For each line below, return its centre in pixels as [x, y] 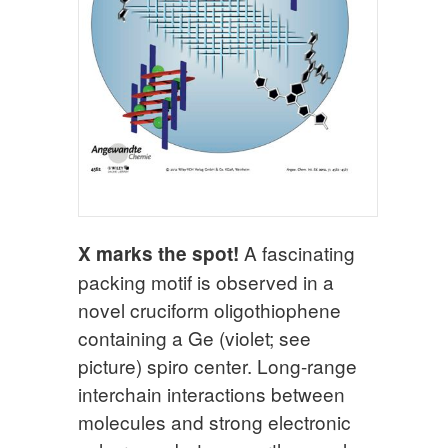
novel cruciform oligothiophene [209, 310]
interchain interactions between [211, 394]
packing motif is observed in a [206, 282]
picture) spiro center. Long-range [217, 366]
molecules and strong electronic [214, 422]
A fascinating [297, 253]
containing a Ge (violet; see [194, 338]
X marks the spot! [158, 254]
